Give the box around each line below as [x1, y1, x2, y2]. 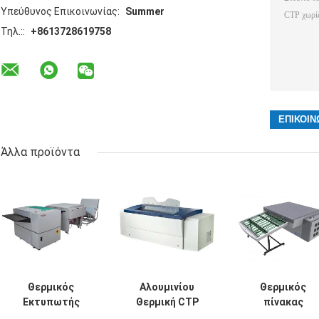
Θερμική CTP [135, 296, 199, 308]
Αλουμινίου [140, 281, 194, 293]
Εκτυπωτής [22, 296, 80, 308]
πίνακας [263, 296, 303, 308]
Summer [125, 6, 164, 18]
